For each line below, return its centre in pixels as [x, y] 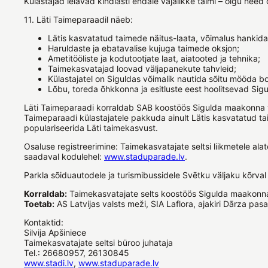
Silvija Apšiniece [55, 233]
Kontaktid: [44, 223]
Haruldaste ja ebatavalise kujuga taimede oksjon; [144, 48]
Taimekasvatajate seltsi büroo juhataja [98, 243]
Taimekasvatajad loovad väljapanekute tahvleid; [142, 69]
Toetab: [39, 204]
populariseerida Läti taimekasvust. [91, 128]
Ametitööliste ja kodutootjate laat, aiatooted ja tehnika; [154, 59]
